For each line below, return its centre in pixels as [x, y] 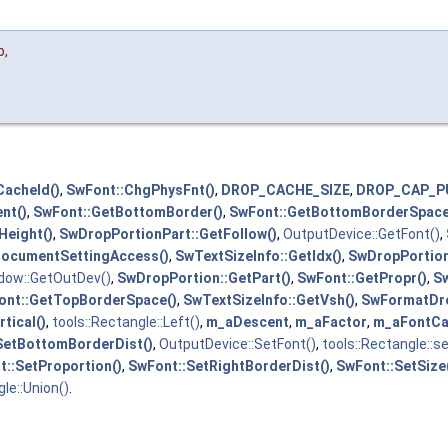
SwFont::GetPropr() [362, 278]
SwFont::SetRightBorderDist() [229, 366]
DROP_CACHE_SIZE [285, 190]
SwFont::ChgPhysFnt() [140, 190]
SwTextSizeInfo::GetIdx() [258, 256]
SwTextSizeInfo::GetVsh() [269, 300]
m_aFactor [331, 322]
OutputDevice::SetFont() [237, 344]
